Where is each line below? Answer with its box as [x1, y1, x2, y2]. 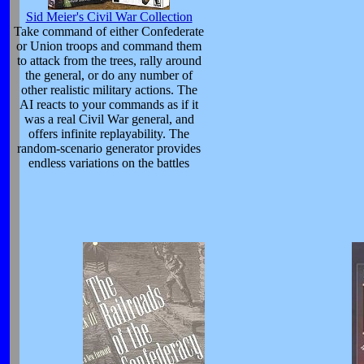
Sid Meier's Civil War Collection [25, 10, 193, 24]
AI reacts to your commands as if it [19, 97, 198, 112]
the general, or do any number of [25, 68, 193, 83]
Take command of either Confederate [14, 24, 204, 39]
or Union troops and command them [16, 39, 201, 54]
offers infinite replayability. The [28, 127, 189, 141]
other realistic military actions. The [20, 83, 197, 97]
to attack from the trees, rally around [16, 54, 201, 68]
